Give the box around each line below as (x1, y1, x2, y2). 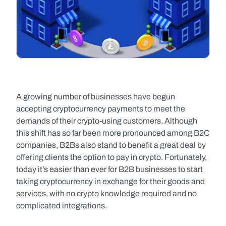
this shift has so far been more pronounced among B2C (16, 129, 210, 137)
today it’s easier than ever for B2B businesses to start (16, 165, 203, 174)
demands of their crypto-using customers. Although (16, 117, 197, 125)
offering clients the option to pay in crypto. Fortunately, (16, 153, 207, 161)
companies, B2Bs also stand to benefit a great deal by (16, 141, 206, 149)
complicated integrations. (16, 201, 107, 210)
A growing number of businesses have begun (16, 92, 175, 101)
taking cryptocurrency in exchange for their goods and (16, 177, 205, 186)
